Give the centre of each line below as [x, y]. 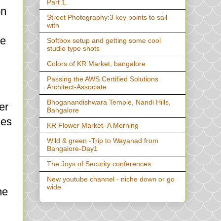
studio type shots [73, 49]
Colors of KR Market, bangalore [96, 64]
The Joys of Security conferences [99, 164]
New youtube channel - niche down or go [111, 179]
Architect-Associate [77, 87]
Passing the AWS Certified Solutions [103, 79]
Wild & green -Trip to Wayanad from [103, 141]
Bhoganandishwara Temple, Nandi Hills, [109, 102]
